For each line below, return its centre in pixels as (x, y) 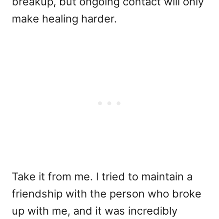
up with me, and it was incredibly (95, 211)
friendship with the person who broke (107, 194)
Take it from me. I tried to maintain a (102, 176)
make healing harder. (64, 19)
